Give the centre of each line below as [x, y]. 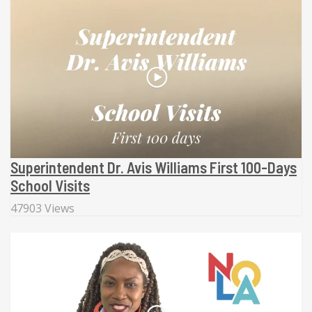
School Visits [50, 186]
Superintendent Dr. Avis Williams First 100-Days [154, 167]
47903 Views [42, 209]
